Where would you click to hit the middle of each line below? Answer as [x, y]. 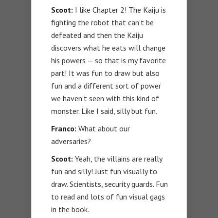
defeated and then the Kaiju [97, 35]
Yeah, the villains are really [118, 159]
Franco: [64, 129]
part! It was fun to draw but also [105, 73]
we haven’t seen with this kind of [105, 99]
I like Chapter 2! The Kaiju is [119, 10]
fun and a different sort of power [106, 86]
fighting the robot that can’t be [102, 23]
